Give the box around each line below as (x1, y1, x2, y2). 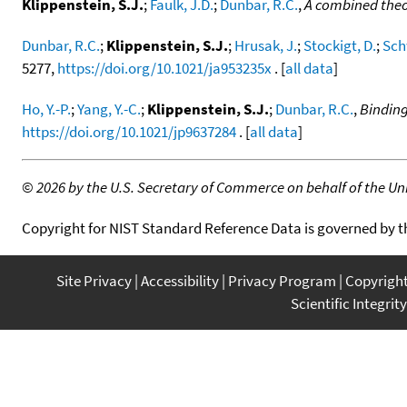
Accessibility (141, 270, 219, 291)
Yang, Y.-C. (77, 98, 141, 119)
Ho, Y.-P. (22, 98, 71, 119)
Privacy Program (228, 270, 336, 291)
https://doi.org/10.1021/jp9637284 (22, 121, 236, 142)
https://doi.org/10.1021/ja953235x (57, 57, 272, 78)
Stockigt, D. (303, 35, 376, 55)
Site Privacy (56, 270, 132, 291)
